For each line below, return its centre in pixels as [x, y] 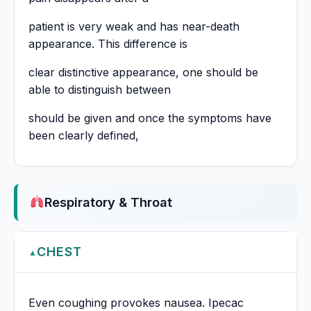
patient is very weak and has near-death [134, 27]
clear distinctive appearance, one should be [143, 73]
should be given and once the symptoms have [150, 118]
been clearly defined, [84, 136]
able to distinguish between [100, 90]
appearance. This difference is [108, 44]
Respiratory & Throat [108, 202]
